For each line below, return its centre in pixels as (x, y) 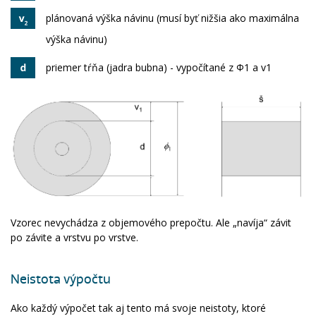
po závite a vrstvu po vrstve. (74, 238)
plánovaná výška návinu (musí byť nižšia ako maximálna (172, 18)
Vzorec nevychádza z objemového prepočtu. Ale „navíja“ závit (151, 223)
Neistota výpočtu (61, 280)
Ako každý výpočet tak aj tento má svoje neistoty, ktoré (138, 308)
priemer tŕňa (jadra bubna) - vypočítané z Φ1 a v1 (159, 67)
